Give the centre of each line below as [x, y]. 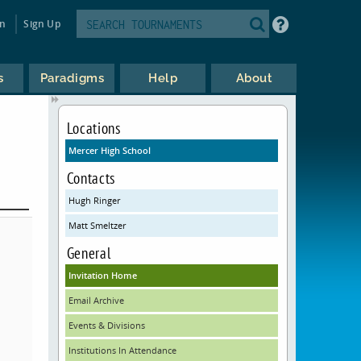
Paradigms [72, 78]
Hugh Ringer [94, 200]
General [89, 253]
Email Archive [96, 300]
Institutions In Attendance [122, 350]
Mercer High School [109, 150]
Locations [93, 128]
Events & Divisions [106, 325]
